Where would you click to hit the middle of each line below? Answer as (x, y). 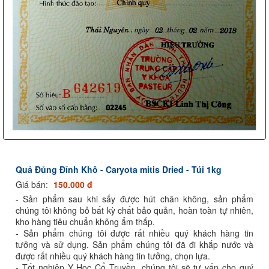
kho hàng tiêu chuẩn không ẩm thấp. (85, 221)
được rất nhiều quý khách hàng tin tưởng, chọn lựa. (114, 255)
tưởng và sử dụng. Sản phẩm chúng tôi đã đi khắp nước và (134, 244)
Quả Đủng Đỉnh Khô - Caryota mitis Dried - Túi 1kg (119, 169)
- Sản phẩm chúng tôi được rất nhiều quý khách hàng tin (134, 233)
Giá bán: (33, 184)
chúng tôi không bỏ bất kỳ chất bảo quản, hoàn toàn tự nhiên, (134, 210)
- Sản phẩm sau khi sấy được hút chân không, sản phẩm (134, 198)
